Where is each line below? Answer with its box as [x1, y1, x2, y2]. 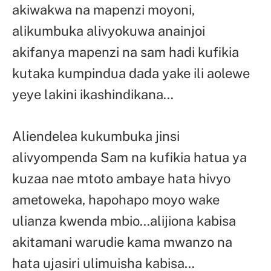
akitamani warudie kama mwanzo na [12, 234, 232, 250]
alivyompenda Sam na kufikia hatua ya [12, 149, 247, 166]
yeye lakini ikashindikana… [12, 87, 174, 103]
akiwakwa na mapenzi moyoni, [12, 2, 195, 18]
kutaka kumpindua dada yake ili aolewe [12, 65, 250, 82]
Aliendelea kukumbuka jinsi [12, 128, 180, 145]
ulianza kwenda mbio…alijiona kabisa [12, 213, 236, 229]
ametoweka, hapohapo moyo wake [12, 192, 220, 208]
